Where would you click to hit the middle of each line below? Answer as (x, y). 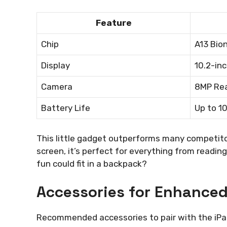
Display (55, 66)
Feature (113, 23)
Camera (57, 87)
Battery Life (66, 108)
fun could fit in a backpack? (92, 163)
